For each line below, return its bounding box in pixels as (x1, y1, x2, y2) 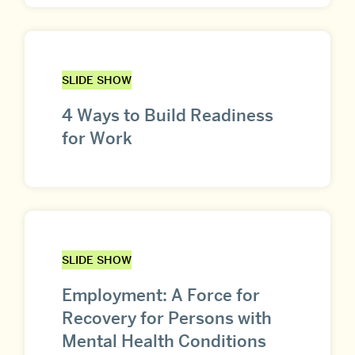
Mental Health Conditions (62, 330, 266, 353)
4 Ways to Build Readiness (62, 105, 273, 127)
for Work (62, 128, 132, 150)
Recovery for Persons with (62, 307, 272, 330)
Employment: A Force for (62, 284, 260, 307)
